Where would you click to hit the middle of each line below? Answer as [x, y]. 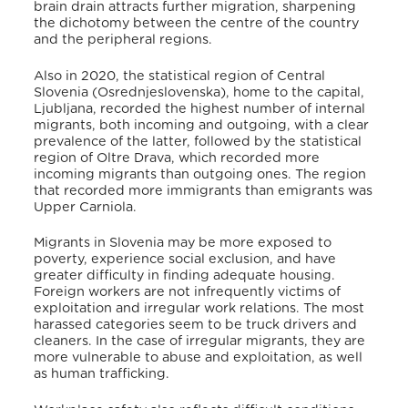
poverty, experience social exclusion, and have [185, 260]
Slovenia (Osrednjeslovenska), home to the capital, [199, 92]
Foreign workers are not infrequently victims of [188, 292]
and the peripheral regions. [123, 39]
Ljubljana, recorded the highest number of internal [200, 108]
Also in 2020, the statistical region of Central [180, 76]
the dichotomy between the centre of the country [197, 23]
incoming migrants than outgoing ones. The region [200, 174]
